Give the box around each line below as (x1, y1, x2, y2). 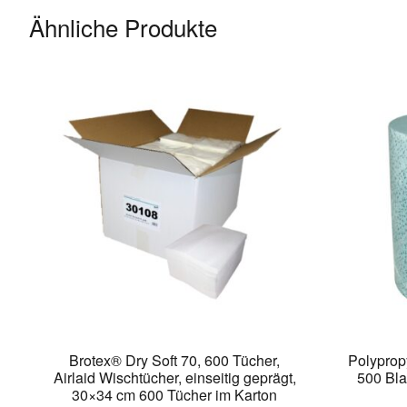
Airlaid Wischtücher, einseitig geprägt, (53, 367, 296, 389)
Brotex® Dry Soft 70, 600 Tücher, (69, 350, 281, 372)
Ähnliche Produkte (29, 9, 218, 44)
